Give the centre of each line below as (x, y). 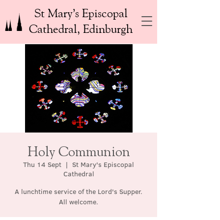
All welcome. (79, 202)
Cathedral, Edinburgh (81, 28)
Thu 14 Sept (42, 165)
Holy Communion (79, 151)
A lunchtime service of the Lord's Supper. (79, 192)
